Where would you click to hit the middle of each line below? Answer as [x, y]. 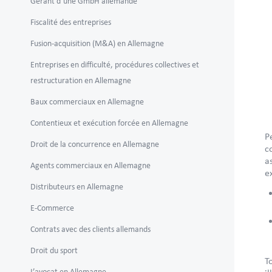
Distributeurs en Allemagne [77, 187]
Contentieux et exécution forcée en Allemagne [109, 123]
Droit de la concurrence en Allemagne [95, 144]
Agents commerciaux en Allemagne [90, 165]
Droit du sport [54, 250]
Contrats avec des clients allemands [90, 229]
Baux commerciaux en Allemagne [87, 102]
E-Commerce [52, 208]
